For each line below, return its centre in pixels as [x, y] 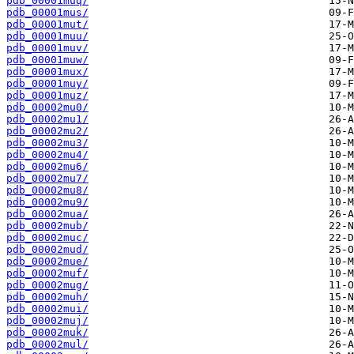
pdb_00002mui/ [47, 309]
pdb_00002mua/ [47, 214]
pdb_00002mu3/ [47, 143]
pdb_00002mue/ [47, 262]
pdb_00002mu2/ [47, 131]
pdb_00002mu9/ [47, 202]
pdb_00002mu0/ [47, 107]
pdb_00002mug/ [47, 285]
